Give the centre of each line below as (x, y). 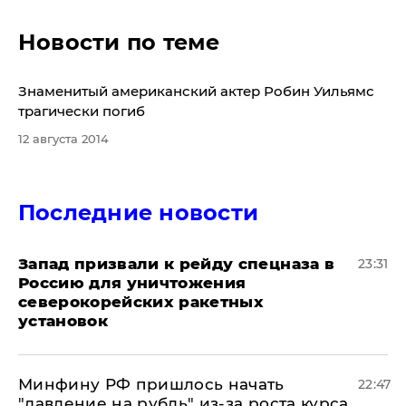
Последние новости (139, 212)
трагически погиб (82, 111)
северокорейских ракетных (141, 301)
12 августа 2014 (63, 138)
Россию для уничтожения (132, 282)
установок (63, 320)
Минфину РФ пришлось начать (151, 384)
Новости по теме (119, 42)
